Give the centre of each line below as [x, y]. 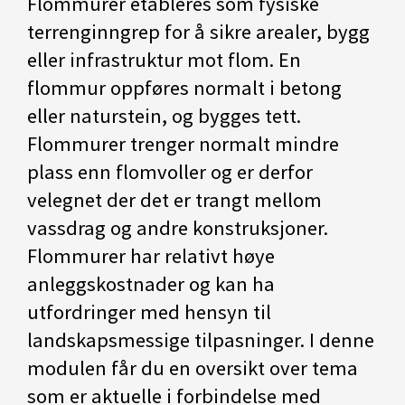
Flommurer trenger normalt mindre [183, 144]
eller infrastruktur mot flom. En [164, 60]
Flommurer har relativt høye [151, 256]
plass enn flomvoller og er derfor [170, 172]
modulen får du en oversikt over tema [193, 368]
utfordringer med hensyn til [149, 312]
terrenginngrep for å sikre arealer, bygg [198, 32]
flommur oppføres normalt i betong [184, 88]
